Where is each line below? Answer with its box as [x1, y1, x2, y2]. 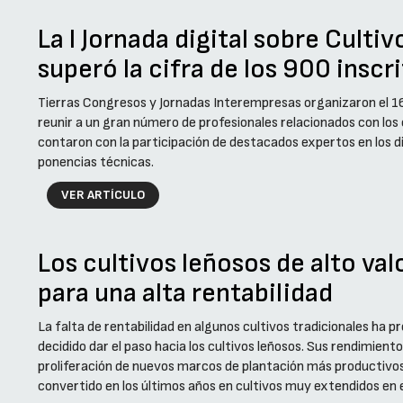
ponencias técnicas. [38, 154, 155, 172]
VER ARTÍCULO [60, 187, 146, 203]
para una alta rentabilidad [38, 277, 334, 310]
